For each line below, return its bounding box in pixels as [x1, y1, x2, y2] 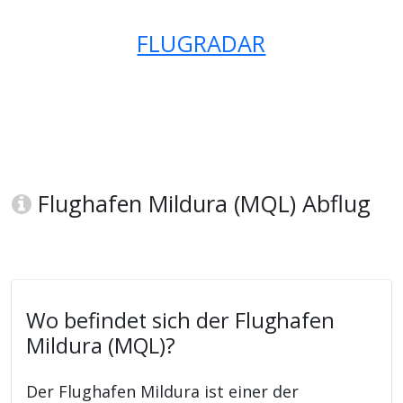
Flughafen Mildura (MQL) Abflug [31, 188, 372, 219]
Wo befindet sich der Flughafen [26, 306, 336, 336]
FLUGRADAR [137, 28, 266, 59]
